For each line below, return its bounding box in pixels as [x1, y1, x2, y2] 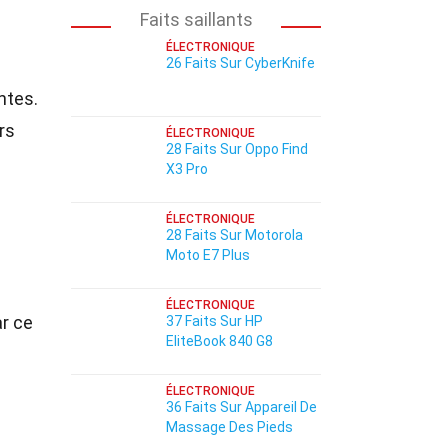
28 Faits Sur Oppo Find [166, 141, 308, 157]
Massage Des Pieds [166, 419, 293, 435]
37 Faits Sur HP [166, 313, 263, 329]
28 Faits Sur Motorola [166, 227, 303, 243]
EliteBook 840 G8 [166, 333, 273, 349]
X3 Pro [166, 161, 208, 177]
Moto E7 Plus [166, 247, 250, 263]
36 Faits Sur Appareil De [166, 399, 317, 415]
